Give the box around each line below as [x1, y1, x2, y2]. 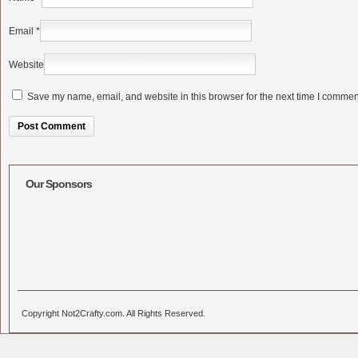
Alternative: [9, 149, 58, 160]
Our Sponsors [26, 177, 92, 190]
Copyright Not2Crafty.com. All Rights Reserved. [22, 308, 205, 318]
